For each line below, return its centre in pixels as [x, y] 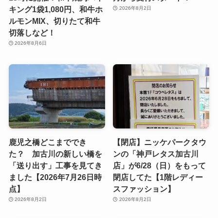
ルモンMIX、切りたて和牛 [54, 21]
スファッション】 [144, 189]
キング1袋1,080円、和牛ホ [55, 9]
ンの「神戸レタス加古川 [156, 154]
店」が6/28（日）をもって [160, 165]
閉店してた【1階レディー [158, 177]
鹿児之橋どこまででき [47, 142]
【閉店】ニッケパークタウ [160, 142]
